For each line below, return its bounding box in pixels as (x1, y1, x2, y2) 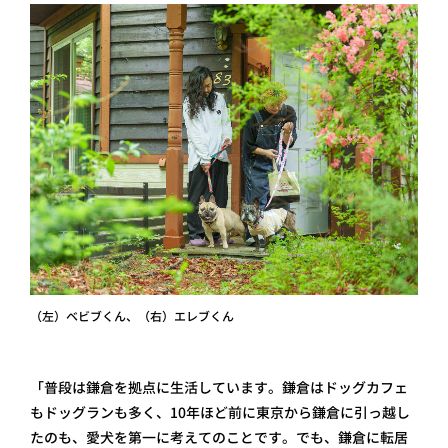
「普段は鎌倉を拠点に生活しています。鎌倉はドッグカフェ (30, 378, 408, 397)
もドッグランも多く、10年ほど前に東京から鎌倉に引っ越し (30, 403, 410, 422)
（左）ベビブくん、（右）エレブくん (30, 308, 234, 325)
